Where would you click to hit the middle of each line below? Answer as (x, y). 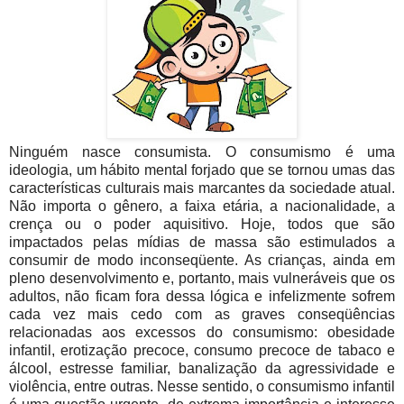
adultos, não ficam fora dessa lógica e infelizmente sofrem (202, 297)
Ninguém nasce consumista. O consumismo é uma (202, 152)
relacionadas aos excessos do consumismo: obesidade (202, 333)
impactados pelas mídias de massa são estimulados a (202, 243)
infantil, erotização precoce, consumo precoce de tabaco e (202, 351)
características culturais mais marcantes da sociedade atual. (202, 188)
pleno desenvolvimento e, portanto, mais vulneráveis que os (202, 279)
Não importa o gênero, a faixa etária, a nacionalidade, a (202, 207)
